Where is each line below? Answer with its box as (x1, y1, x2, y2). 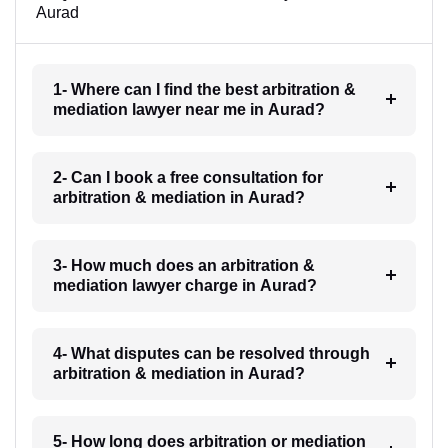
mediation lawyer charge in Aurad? (52, 277, 317, 294)
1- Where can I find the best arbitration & (52, 81, 356, 98)
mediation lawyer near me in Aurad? (52, 101, 325, 118)
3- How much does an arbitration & (52, 257, 315, 274)
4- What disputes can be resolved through (52, 345, 370, 362)
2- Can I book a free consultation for (52, 169, 323, 186)
